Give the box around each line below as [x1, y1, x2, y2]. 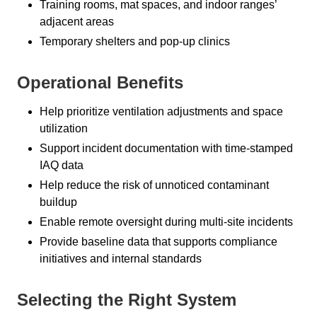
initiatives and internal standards [40, 252, 202, 265]
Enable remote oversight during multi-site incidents [40, 215, 293, 228]
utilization [40, 122, 88, 134]
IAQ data [40, 158, 83, 171]
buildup [40, 195, 77, 208]
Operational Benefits [17, 72, 183, 92]
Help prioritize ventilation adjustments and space [40, 105, 283, 117]
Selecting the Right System [17, 289, 236, 309]
